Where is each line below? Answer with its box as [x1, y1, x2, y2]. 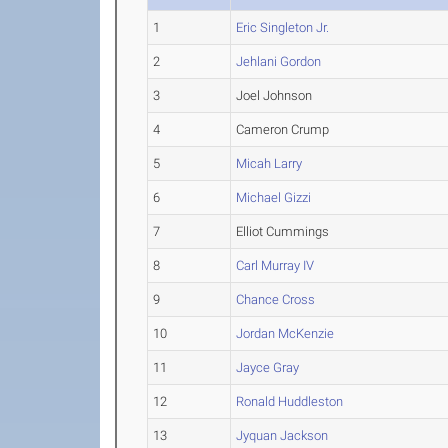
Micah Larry [236, 156, 303, 171]
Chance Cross [236, 292, 316, 307]
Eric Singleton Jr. [236, 20, 330, 35]
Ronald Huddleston [236, 394, 344, 409]
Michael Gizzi [236, 190, 312, 205]
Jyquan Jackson [236, 428, 329, 443]
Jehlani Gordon [236, 54, 322, 69]
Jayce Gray [236, 360, 300, 375]
